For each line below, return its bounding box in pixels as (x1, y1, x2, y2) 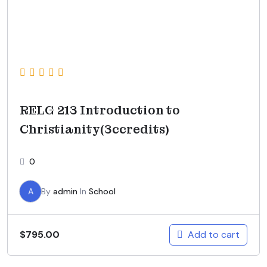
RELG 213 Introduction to (20, 102, 180, 118)
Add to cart (188, 228, 240, 241)
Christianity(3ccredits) (20, 121, 169, 137)
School (89, 185, 116, 197)
